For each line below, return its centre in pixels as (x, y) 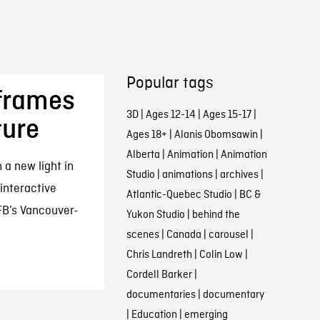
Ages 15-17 (227, 115)
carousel (228, 235)
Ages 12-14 (170, 115)
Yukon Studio (155, 215)
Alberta (143, 155)
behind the (216, 215)
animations (187, 175)
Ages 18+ (146, 135)
